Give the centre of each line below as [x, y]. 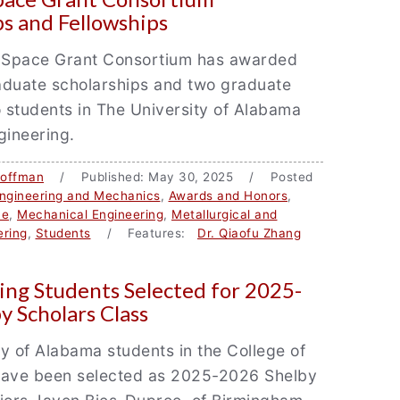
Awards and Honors [228, 196]
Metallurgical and [225, 214]
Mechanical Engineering [90, 214]
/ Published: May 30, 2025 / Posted [179, 177]
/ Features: [144, 233]
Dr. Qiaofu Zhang [249, 233]
